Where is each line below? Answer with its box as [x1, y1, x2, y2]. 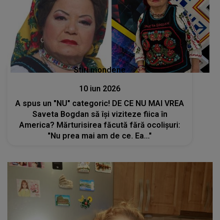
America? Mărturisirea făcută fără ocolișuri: [19, 120, 181, 130]
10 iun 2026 [79, 84, 121, 94]
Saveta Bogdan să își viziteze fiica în [32, 110, 167, 119]
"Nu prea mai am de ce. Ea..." [48, 131, 152, 141]
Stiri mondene [74, 65, 126, 75]
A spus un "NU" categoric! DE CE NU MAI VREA [15, 99, 185, 109]
